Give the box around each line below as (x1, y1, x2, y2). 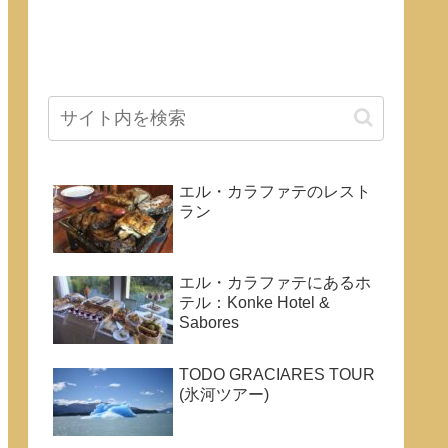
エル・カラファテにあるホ (179, 274, 371, 292)
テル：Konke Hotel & (179, 294, 330, 312)
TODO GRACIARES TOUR (179, 365, 375, 383)
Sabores (179, 314, 239, 332)
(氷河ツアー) (179, 385, 269, 403)
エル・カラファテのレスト (179, 182, 371, 200)
